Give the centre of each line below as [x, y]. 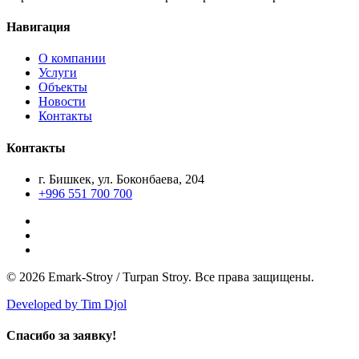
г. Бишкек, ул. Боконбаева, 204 [121, 179]
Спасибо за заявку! [61, 336]
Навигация [38, 27]
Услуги [58, 73]
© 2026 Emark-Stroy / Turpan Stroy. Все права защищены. [160, 276]
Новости [62, 102]
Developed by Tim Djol [67, 304]
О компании [72, 58]
